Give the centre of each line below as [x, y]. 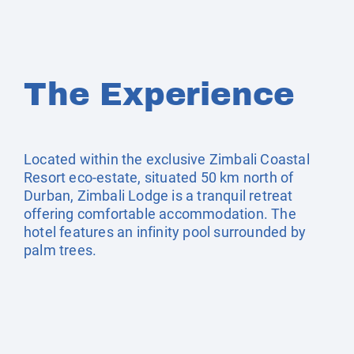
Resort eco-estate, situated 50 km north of [159, 177]
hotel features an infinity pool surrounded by [165, 232]
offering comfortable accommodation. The [160, 214]
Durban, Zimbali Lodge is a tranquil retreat [158, 196]
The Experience [160, 94]
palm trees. [60, 250]
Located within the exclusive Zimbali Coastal [167, 159]
